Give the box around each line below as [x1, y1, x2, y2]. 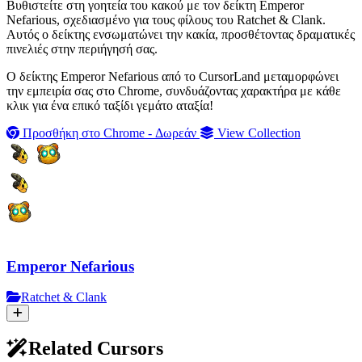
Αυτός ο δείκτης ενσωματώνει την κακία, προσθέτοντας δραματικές [6, 27, 355, 41]
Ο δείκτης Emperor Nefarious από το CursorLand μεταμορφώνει [6, 69, 339, 83]
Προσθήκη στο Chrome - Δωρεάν [19, 125, 200, 140]
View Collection [214, 125, 301, 140]
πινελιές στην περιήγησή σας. [6, 41, 158, 56]
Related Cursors [28, 338, 163, 360]
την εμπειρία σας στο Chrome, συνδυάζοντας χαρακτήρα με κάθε [6, 83, 341, 98]
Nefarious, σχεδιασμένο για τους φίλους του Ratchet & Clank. [6, 12, 326, 27]
